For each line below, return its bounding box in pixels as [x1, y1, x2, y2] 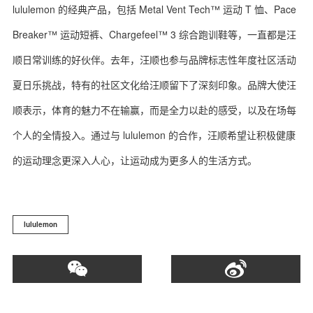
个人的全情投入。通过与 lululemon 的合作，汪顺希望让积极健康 [13, 128, 296, 142]
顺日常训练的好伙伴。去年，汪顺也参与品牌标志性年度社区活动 [13, 52, 296, 66]
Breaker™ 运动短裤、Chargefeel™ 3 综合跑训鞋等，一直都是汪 [13, 27, 296, 41]
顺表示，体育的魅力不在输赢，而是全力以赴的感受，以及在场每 [13, 103, 296, 117]
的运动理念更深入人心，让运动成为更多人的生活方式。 [13, 153, 257, 167]
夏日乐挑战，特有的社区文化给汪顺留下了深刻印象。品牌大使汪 [13, 78, 296, 92]
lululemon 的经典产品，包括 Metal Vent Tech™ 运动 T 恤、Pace [13, 2, 296, 16]
